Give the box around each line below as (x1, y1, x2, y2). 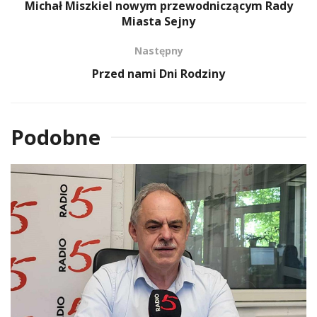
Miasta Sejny (122, 13, 195, 29)
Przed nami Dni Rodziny (92, 65, 225, 81)
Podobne (11, 122, 100, 151)
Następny (134, 43, 183, 57)
